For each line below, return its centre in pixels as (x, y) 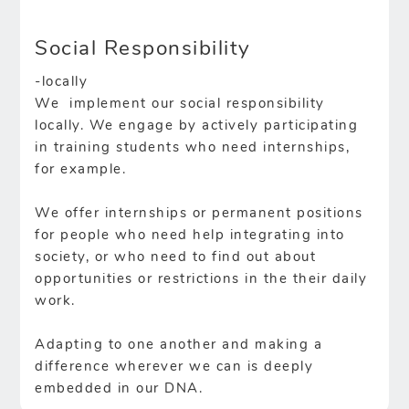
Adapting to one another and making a (179, 345)
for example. (81, 170)
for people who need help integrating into (190, 236)
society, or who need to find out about (176, 257)
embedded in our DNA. (119, 389)
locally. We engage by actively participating (197, 126)
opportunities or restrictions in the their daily (201, 279)
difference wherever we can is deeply (174, 367)
